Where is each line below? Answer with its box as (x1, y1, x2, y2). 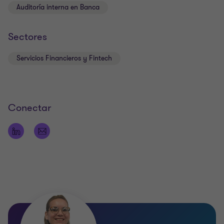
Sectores (8, 30, 47, 44)
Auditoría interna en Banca (16, 2, 99, 12)
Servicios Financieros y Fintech (16, 53, 112, 63)
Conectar (8, 101, 51, 115)
